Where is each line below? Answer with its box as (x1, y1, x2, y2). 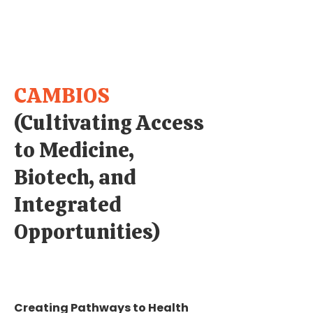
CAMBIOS (14, 82, 110, 109)
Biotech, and (14, 163, 136, 191)
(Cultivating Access (14, 109, 204, 136)
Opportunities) (14, 218, 160, 245)
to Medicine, (14, 136, 134, 163)
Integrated (14, 191, 122, 218)
